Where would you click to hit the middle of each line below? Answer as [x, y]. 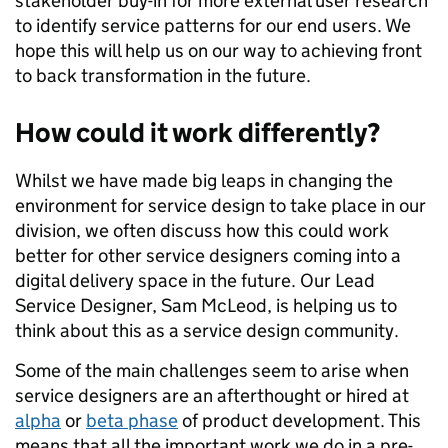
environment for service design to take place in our [220, 205]
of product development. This [299, 420]
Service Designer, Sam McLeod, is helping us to [206, 305]
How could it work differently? [197, 132]
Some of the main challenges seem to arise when [212, 370]
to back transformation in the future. [165, 75]
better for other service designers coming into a [208, 255]
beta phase [132, 420]
